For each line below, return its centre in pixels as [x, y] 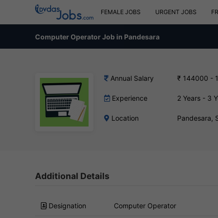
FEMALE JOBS [121, 12]
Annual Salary [131, 78]
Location [124, 118]
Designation [66, 205]
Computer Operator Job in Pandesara [97, 36]
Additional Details [72, 176]
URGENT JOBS [176, 12]
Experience [129, 98]
